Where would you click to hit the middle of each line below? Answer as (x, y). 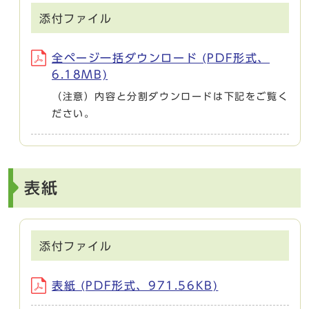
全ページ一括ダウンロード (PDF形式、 (161, 58)
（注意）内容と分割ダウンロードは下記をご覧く (170, 96)
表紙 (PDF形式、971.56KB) (135, 285)
